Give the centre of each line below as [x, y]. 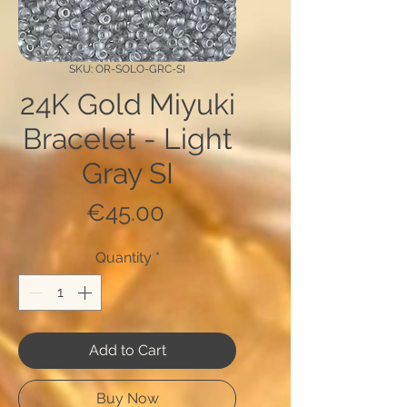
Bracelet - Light [127, 139]
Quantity [123, 258]
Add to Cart [127, 351]
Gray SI [127, 174]
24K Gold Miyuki [127, 104]
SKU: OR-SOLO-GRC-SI [127, 69]
